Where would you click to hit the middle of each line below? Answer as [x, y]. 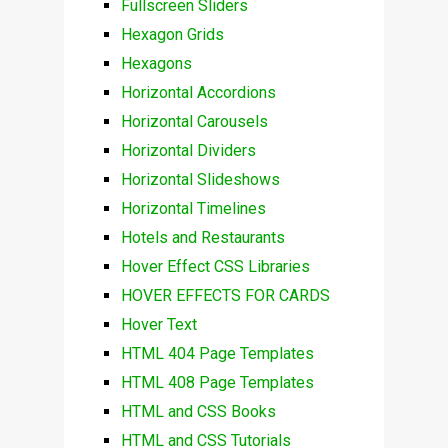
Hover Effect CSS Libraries [215, 267]
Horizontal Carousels [194, 122]
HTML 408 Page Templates [217, 383]
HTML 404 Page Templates [217, 354]
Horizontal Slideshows [200, 180]
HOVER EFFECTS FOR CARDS [225, 296]
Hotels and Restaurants [202, 238]
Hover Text [158, 325]
